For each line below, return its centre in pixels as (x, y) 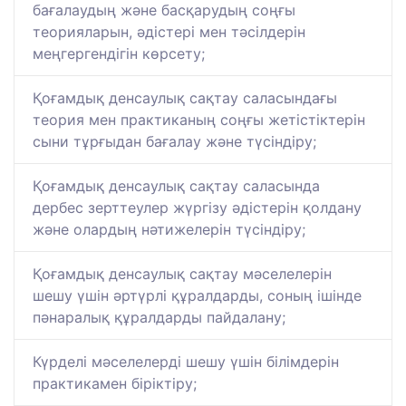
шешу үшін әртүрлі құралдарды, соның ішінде (197, 296)
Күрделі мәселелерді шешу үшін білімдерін (186, 362)
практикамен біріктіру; (115, 384)
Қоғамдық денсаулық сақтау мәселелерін (182, 274)
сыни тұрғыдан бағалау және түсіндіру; (174, 142)
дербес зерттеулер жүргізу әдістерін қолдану (197, 208)
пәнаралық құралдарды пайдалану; (159, 318)
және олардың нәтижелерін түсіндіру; (169, 230)
